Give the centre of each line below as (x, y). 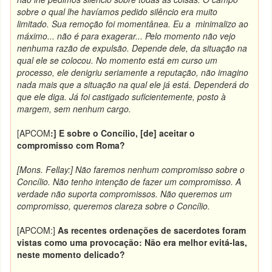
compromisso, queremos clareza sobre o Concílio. (114, 206)
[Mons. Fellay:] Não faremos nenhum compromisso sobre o (131, 169)
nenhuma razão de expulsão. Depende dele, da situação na (132, 48)
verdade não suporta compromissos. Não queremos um (125, 194)
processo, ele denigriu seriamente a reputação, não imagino (133, 72)
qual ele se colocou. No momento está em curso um (117, 60)
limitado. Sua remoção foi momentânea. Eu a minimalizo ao (133, 24)
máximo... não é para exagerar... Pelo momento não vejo (127, 36)
